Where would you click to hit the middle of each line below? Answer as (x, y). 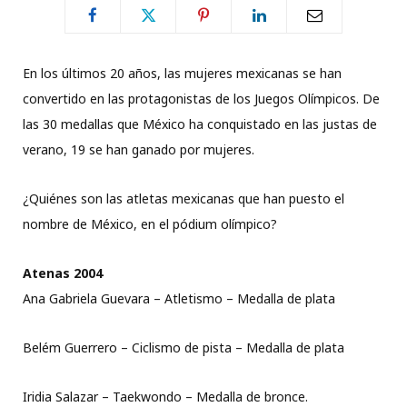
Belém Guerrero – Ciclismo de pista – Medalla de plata (184, 348)
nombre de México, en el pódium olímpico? (150, 224)
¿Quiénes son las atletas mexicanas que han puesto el (184, 199)
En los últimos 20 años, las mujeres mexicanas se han (182, 74)
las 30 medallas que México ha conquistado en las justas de (200, 124)
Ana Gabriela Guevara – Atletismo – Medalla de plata (179, 299)
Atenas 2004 (63, 273)
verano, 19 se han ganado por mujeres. (139, 150)
